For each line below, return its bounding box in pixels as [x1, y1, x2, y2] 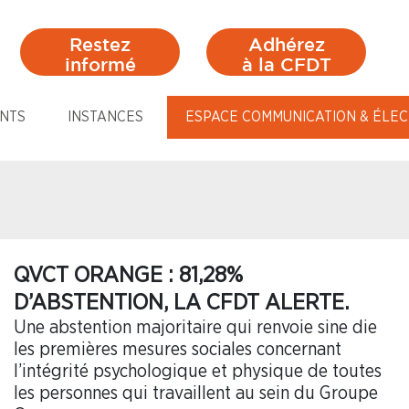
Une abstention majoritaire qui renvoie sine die [14, 318, 377, 337]
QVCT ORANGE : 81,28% [14, 263, 243, 287]
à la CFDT [241, 58, 331, 75]
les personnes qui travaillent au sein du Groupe [14, 383, 378, 403]
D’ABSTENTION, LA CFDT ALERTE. [14, 290, 349, 314]
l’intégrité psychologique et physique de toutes [14, 362, 382, 381]
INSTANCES [68, 109, 143, 124]
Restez [69, 37, 131, 55]
